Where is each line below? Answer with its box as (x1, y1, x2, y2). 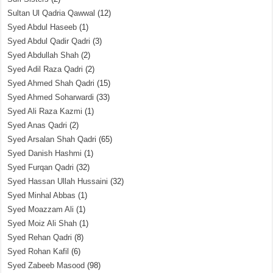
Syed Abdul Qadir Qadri (7, 37, 91, 46)
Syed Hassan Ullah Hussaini (7, 177, 108, 186)
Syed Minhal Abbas (7, 191, 76, 200)
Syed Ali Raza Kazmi (7, 107, 83, 116)
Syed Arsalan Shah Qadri (7, 135, 97, 144)
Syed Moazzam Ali (7, 205, 74, 214)
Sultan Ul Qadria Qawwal (7, 9, 96, 18)
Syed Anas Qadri (7, 121, 68, 130)
